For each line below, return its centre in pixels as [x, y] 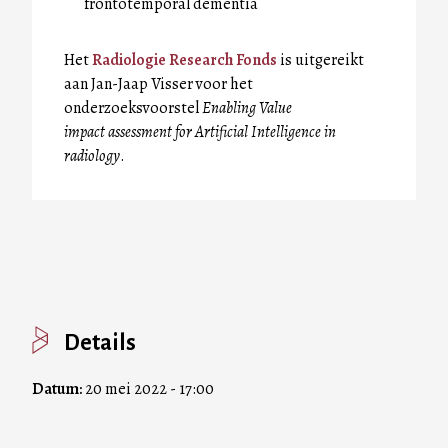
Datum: [58, 388]
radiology [92, 155]
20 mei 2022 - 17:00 [149, 388]
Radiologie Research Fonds [184, 59]
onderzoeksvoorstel [133, 107]
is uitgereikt [320, 59]
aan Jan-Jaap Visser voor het [158, 83]
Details [100, 342]
